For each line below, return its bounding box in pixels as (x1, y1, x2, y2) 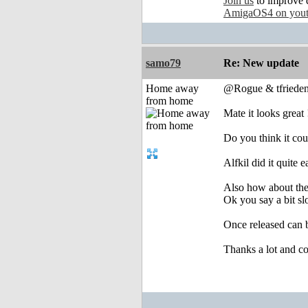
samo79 (146, 57, 181, 69)
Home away (146, 82, 199, 95)
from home (146, 95, 193, 107)
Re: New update (223, 57, 299, 69)
